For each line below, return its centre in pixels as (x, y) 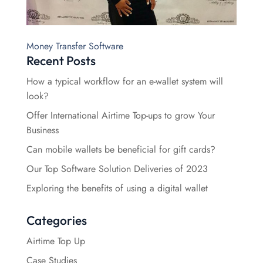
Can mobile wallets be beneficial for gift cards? (121, 149)
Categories (56, 220)
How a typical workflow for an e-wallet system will (124, 81)
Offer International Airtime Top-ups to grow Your (120, 115)
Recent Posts (61, 60)
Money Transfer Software (75, 46)
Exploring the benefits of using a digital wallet (117, 188)
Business (42, 130)
